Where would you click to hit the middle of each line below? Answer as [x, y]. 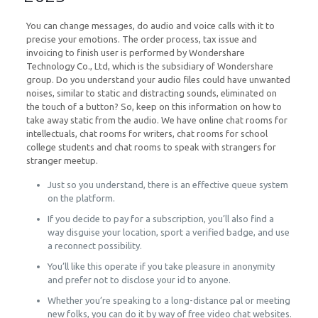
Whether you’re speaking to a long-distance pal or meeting [169, 300]
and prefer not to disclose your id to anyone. [139, 280]
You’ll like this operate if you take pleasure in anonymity [161, 266]
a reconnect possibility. [94, 246]
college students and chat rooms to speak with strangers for [151, 147]
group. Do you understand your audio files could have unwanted [158, 79]
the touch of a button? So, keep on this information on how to [154, 106]
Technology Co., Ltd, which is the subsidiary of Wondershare [149, 66]
